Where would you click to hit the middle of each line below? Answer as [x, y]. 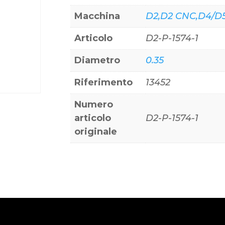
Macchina [97, 16]
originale [96, 131]
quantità [90, 7]
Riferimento [104, 82]
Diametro [97, 60]
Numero [94, 104]
